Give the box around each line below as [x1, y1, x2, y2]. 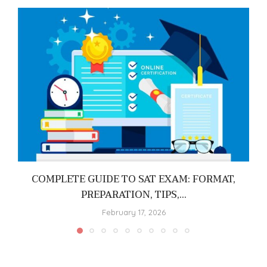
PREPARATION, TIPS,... [80, 187, 187, 204]
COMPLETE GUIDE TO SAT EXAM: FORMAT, [32, 171, 235, 188]
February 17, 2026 [101, 207, 166, 218]
